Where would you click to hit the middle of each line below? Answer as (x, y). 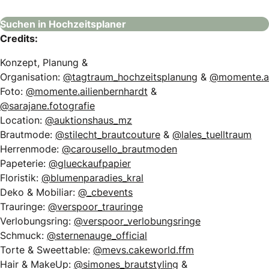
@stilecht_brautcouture (108, 134)
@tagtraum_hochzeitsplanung (130, 77)
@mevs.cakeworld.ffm (144, 249)
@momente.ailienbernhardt (87, 91)
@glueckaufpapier (90, 163)
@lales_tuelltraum (212, 134)
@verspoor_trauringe (95, 206)
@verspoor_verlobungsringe (137, 221)
